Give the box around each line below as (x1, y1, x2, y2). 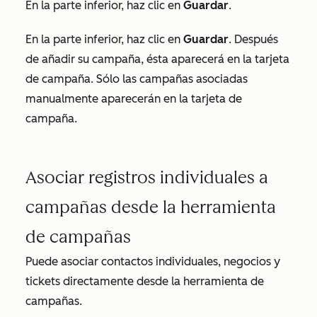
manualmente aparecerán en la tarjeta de (25, 91, 242, 105)
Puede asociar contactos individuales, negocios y (25, 254, 280, 268)
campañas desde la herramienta (25, 196, 276, 217)
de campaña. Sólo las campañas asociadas (25, 71, 248, 86)
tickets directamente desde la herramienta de (25, 274, 264, 288)
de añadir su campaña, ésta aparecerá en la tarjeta (25, 52, 289, 66)
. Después (229, 32, 278, 46)
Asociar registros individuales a (25, 166, 268, 188)
